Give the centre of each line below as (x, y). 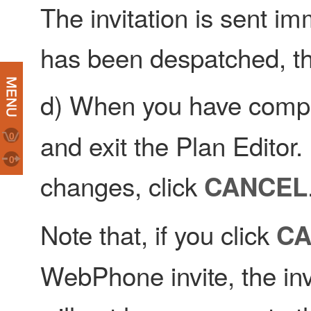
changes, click (122, 186)
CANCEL (256, 186)
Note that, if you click (158, 234)
